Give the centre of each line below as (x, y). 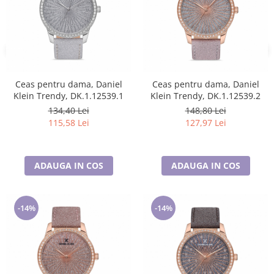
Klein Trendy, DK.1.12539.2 (206, 96)
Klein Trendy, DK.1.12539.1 (68, 96)
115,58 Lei (68, 123)
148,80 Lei (206, 110)
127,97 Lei (206, 123)
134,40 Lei (68, 110)
